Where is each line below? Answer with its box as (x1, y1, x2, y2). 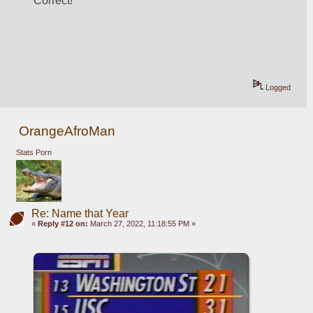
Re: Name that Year (31, 207, 129, 219)
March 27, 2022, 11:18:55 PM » (87, 219, 196, 228)
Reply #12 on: (37, 219, 88, 228)
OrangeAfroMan (19, 123, 116, 138)
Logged (263, 83, 291, 92)
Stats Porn (15, 148, 52, 157)
